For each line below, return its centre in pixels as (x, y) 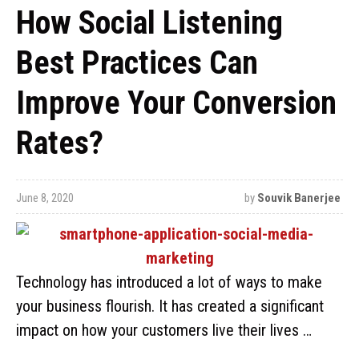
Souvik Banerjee (298, 198)
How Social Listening (149, 23)
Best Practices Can (137, 63)
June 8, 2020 (45, 198)
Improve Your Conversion (176, 103)
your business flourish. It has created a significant (170, 306)
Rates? (60, 143)
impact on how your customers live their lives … (164, 330)
